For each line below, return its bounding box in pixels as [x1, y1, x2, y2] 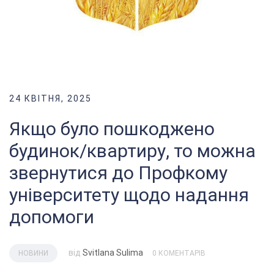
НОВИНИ [18, 248, 48, 257]
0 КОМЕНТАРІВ [152, 248, 206, 257]
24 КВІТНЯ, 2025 [9, 93, 92, 103]
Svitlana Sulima [83, 247, 143, 257]
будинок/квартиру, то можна [9, 139, 256, 161]
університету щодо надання [9, 183, 249, 206]
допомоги [9, 206, 94, 228]
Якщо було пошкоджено [9, 117, 215, 139]
